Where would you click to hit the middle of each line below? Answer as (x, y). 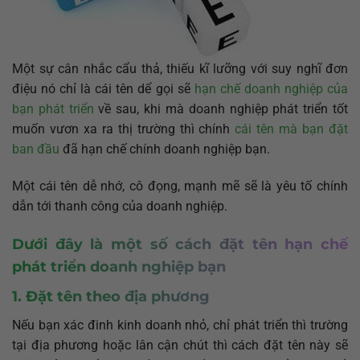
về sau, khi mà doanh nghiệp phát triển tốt (221, 109)
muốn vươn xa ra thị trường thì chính (124, 129)
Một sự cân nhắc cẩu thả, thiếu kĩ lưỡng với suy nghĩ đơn (180, 69)
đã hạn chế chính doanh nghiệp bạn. (165, 149)
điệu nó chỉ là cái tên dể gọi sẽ (103, 89)
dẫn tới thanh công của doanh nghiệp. (120, 207)
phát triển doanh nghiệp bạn (119, 266)
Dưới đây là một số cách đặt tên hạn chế (180, 244)
